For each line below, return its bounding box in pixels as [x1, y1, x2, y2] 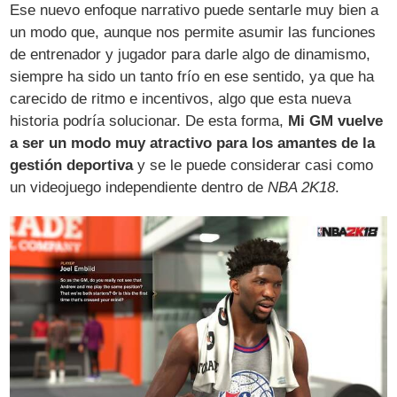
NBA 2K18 [268, 178, 336, 196]
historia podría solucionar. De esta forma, [10, 112, 289, 129]
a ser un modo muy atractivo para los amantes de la [10, 134, 376, 152]
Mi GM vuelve [288, 112, 384, 129]
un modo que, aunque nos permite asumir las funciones [10, 23, 377, 41]
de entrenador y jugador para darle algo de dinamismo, [10, 45, 371, 63]
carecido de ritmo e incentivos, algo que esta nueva [10, 90, 352, 107]
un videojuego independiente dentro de [10, 178, 269, 196]
